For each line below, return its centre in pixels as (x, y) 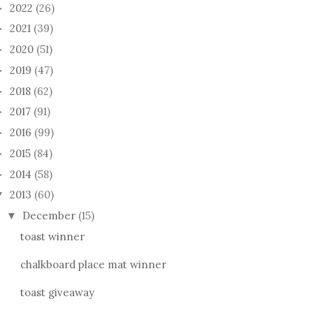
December (50, 216)
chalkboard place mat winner (93, 264)
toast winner (52, 236)
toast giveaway (57, 292)
